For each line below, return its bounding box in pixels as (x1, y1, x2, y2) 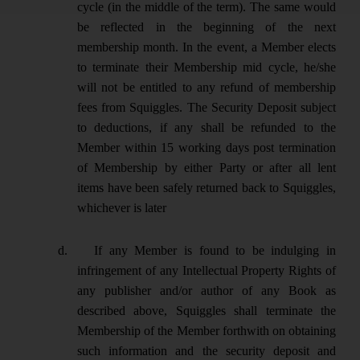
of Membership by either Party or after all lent (77, 160, 336, 174)
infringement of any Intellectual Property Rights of (77, 263, 336, 277)
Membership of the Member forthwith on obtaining (77, 323, 336, 337)
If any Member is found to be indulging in (94, 243, 337, 257)
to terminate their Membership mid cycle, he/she (77, 59, 336, 74)
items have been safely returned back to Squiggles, (77, 180, 336, 194)
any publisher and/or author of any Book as (77, 283, 336, 297)
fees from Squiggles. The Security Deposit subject (77, 100, 336, 114)
